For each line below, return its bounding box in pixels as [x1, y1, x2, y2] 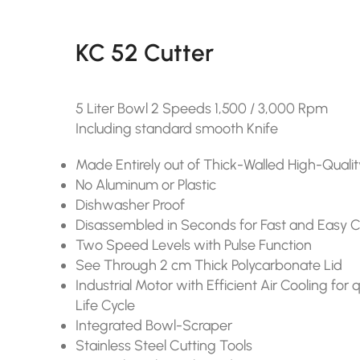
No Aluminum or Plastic [76, 175, 217, 194]
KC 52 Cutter [76, 38, 215, 67]
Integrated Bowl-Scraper [76, 316, 233, 334]
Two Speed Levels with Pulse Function [76, 235, 313, 254]
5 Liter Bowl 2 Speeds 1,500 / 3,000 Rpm [76, 99, 329, 117]
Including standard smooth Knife [76, 119, 279, 137]
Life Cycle [76, 296, 136, 314]
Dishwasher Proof [76, 195, 186, 214]
